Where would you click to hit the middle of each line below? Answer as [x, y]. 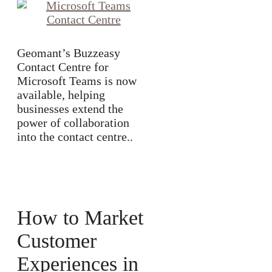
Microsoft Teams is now [77, 81]
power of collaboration [73, 123]
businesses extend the [70, 109]
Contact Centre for [63, 67]
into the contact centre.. [75, 137]
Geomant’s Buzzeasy [69, 53]
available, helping [61, 95]
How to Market [80, 218]
